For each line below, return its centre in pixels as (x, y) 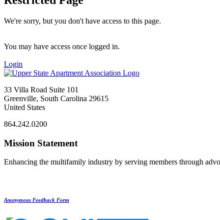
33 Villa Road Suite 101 (41, 89)
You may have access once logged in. (62, 46)
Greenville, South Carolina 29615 (56, 98)
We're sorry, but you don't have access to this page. (83, 21)
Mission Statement (41, 143)
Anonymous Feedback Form (37, 200)
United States (25, 107)
